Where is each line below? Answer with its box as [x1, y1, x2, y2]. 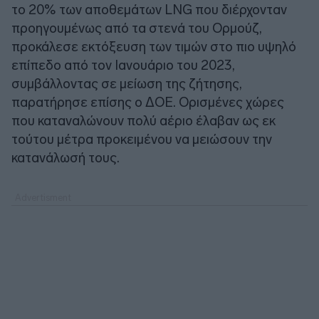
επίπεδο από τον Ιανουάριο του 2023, [11, 56, 235, 73]
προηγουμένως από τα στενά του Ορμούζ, [11, 19, 262, 36]
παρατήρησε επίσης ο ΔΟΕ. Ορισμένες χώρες [11, 93, 284, 110]
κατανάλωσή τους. [11, 149, 120, 166]
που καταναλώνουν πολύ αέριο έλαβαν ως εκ [11, 112, 276, 129]
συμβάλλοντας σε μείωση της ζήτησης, [11, 75, 242, 92]
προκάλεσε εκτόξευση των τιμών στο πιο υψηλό [11, 38, 296, 55]
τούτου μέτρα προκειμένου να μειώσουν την [11, 130, 272, 147]
